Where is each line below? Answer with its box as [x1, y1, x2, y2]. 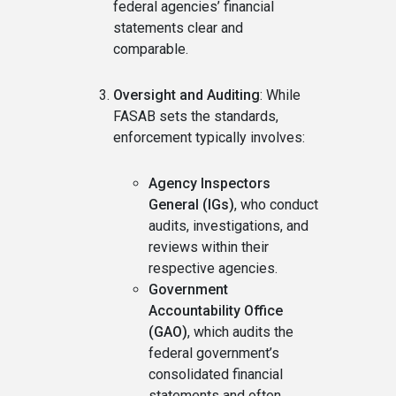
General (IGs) [148, 196, 234, 213]
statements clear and [113, 19, 243, 36]
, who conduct [234, 196, 318, 213]
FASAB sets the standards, [113, 108, 278, 125]
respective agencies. [148, 260, 278, 277]
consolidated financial [148, 366, 283, 383]
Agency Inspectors [148, 175, 270, 192]
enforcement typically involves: [113, 129, 305, 146]
